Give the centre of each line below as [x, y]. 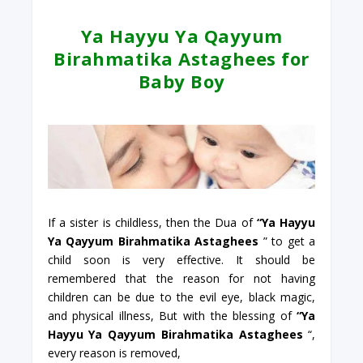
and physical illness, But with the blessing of [172, 316]
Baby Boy [181, 81]
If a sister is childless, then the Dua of [152, 223]
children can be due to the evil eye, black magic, [181, 297]
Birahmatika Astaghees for [181, 59]
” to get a [287, 241]
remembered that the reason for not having [181, 279]
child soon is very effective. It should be [181, 260]
